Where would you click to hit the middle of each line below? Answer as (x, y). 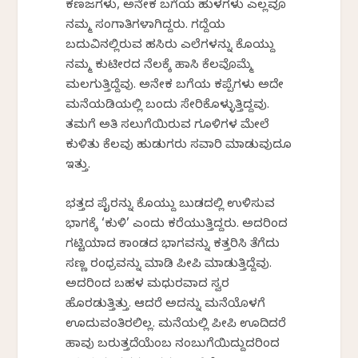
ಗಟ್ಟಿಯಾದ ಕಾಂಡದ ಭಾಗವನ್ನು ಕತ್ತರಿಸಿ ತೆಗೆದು (173, 246)
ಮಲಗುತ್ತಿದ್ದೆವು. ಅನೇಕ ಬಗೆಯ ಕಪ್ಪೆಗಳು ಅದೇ (175, 87)
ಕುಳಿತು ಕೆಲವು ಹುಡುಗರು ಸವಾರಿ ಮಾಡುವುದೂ (179, 147)
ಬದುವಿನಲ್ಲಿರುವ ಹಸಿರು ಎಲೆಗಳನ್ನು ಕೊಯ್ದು (171, 47)
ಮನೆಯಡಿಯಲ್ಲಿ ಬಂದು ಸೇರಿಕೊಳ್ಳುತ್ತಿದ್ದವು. (168, 107)
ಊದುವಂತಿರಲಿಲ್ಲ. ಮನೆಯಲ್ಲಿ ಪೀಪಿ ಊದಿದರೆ (176, 326)
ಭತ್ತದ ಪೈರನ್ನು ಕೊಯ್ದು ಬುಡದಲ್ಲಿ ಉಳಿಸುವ (171, 206)
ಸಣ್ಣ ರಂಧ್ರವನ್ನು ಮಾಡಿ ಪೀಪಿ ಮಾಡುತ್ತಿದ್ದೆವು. (169, 266)
